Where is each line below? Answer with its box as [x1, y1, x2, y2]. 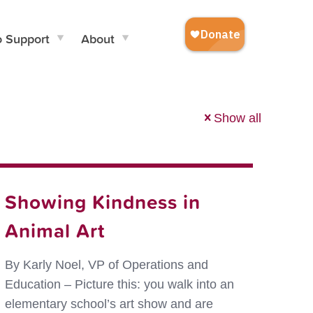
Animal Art [5, 216, 105, 245]
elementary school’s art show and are [5, 297, 214, 311]
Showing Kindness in [5, 187, 201, 216]
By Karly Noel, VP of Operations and [5, 258, 209, 272]
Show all [214, 111, 261, 125]
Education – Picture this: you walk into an [5, 277, 235, 291]
